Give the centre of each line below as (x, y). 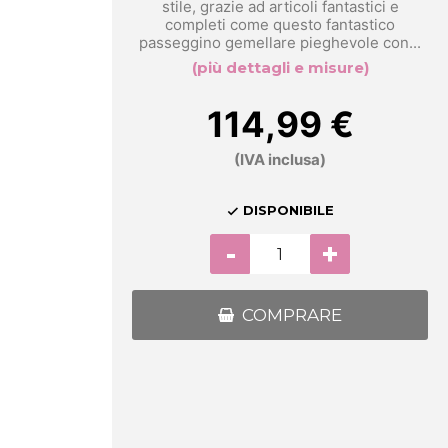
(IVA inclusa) (280, 160)
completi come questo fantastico (280, 25)
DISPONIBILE (286, 210)
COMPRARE (292, 315)
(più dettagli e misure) (280, 68)
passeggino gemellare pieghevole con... (280, 43)
